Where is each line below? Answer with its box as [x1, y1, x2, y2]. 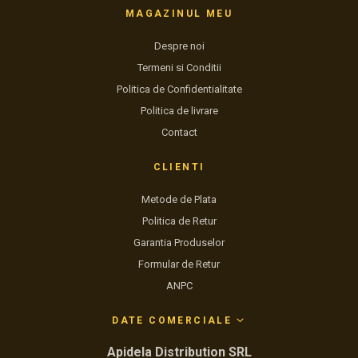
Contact [161, 126, 197, 138]
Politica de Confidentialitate [116, 83, 242, 95]
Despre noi [153, 40, 205, 52]
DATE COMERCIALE [112, 315, 237, 326]
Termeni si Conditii [137, 62, 221, 74]
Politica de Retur [141, 215, 217, 227]
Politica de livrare [140, 105, 218, 117]
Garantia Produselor [133, 237, 225, 249]
